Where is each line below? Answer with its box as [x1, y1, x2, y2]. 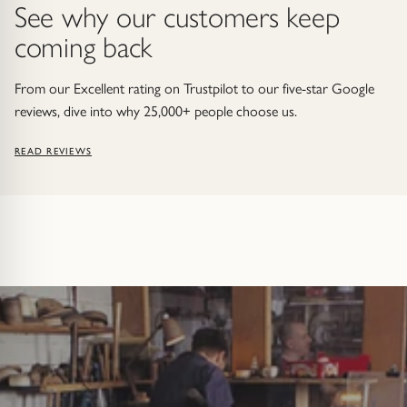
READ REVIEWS [15, 144, 93, 157]
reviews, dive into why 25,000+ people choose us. [15, 102, 297, 120]
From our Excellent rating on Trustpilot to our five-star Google [15, 79, 374, 97]
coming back [15, 29, 153, 65]
